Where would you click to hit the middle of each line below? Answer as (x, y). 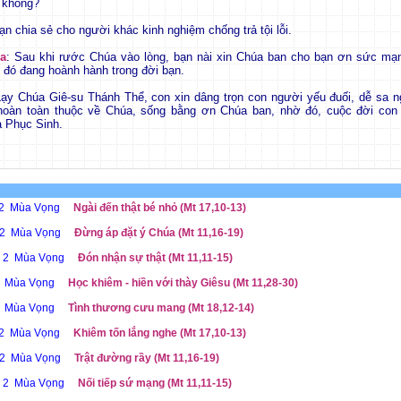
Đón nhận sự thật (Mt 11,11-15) (155, 258)
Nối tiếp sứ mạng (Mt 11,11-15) (154, 383)
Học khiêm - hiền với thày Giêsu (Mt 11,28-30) (183, 283)
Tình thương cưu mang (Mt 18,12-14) (161, 308)
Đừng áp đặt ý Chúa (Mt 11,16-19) (158, 233)
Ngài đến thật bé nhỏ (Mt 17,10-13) (159, 208)
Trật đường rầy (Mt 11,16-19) (146, 358)
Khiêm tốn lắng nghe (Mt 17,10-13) (159, 333)
